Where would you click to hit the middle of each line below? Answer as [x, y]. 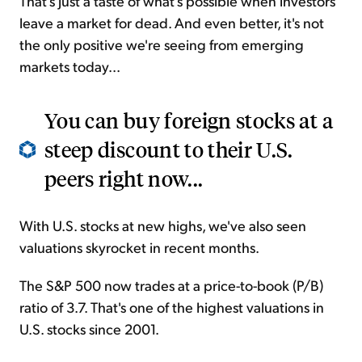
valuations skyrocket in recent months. [139, 247]
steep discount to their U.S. [169, 149]
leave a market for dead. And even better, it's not [172, 23]
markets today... [70, 66]
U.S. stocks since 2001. [89, 329]
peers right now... [124, 179]
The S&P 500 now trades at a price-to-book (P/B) [171, 285]
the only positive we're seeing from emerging [162, 44]
